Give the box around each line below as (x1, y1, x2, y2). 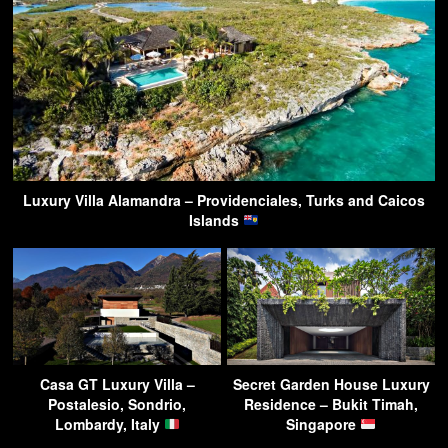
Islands (189, 209, 244, 230)
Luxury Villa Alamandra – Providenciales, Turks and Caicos (23, 189, 425, 210)
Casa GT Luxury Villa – (39, 373, 195, 394)
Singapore (286, 413, 361, 434)
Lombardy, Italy (54, 413, 164, 434)
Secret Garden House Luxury (232, 373, 430, 394)
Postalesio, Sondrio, (48, 393, 186, 414)
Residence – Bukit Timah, (244, 393, 418, 414)
